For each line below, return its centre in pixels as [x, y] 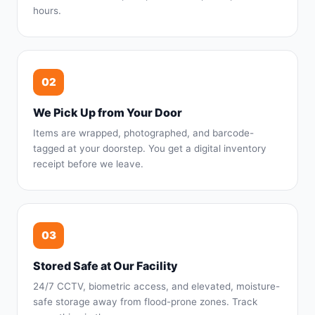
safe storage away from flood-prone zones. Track [145, 302]
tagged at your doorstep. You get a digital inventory [150, 148]
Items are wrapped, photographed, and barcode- [143, 133]
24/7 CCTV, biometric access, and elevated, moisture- [156, 286]
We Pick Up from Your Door [108, 112]
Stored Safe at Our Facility [105, 266]
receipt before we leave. [88, 164]
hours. [47, 11]
